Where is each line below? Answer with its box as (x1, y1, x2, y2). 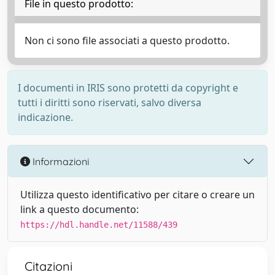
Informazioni (30, 155, 89, 168)
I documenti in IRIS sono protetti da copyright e (18, 81, 238, 95)
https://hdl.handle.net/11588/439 (20, 220, 177, 230)
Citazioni (25, 258, 72, 274)
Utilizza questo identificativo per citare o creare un (20, 188, 255, 201)
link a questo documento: (20, 203, 139, 216)
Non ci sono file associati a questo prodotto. (25, 34, 230, 47)
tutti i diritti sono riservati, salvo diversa (18, 96, 201, 109)
